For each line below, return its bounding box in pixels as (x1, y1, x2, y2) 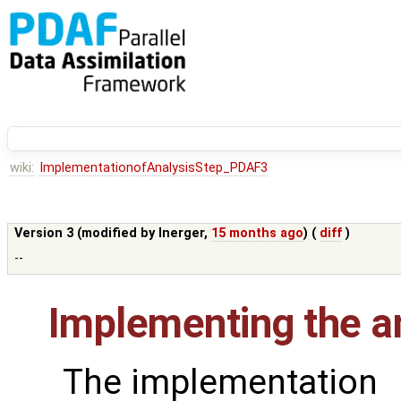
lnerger (158, 226, 205, 242)
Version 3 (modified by (14, 226, 159, 242)
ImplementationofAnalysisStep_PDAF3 (38, 160, 268, 176)
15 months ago (211, 226, 304, 242)
